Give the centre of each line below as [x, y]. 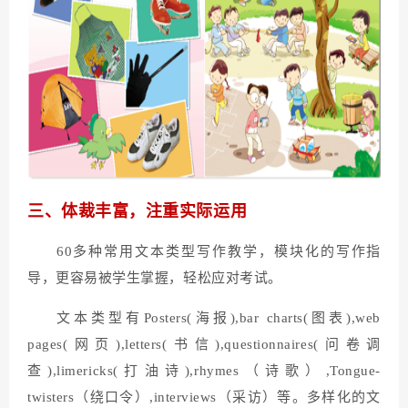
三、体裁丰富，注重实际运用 [138, 211]
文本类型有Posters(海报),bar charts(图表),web [219, 317]
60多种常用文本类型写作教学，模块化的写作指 [219, 251]
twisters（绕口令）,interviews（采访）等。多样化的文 [204, 397]
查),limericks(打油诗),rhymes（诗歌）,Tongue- [204, 370]
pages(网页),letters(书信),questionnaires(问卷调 [204, 344]
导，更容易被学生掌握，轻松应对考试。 [155, 277]
